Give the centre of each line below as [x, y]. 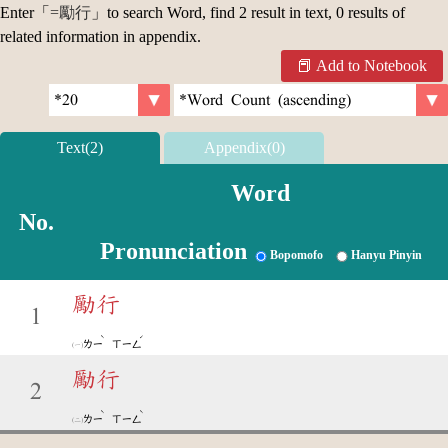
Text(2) [80, 147]
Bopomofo [296, 255]
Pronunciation [173, 251]
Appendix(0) [244, 147]
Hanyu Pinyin [386, 255]
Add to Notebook [372, 66]
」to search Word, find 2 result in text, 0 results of [248, 12]
